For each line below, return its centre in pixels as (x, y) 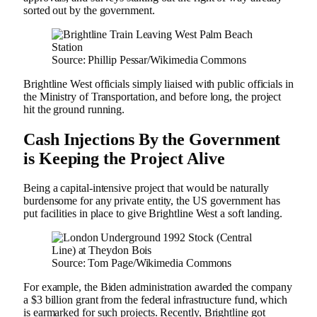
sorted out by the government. (91, 10)
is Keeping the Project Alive (126, 158)
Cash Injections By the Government (152, 139)
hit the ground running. (76, 109)
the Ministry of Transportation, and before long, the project (152, 96)
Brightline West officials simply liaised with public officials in (158, 83)
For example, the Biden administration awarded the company (158, 287)
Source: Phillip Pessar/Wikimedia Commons (149, 59)
